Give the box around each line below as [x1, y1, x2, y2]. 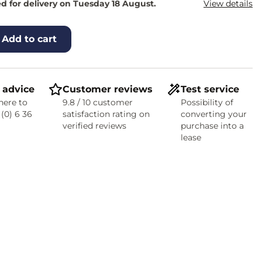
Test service [180, 84, 239, 95]
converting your [180, 109, 247, 119]
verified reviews [62, 120, 126, 131]
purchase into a [180, 120, 244, 131]
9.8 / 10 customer [62, 97, 133, 108]
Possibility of [180, 97, 233, 108]
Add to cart [1, 33, 57, 44]
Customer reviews [62, 84, 153, 95]
